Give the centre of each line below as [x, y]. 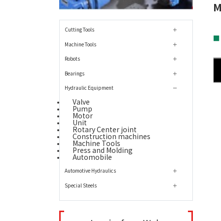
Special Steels [80, 185]
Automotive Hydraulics [90, 171]
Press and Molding [102, 150]
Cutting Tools [79, 30]
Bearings [74, 73]
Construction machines [111, 136]
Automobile [92, 157]
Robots [72, 59]
